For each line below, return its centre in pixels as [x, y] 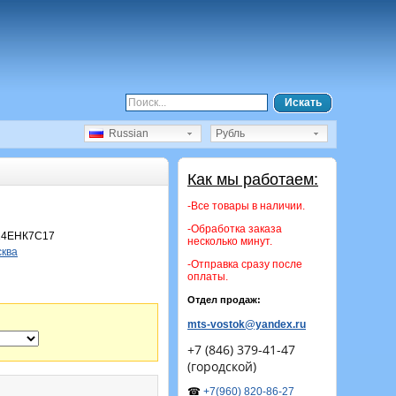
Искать [303, 103]
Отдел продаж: [224, 300]
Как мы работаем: [253, 179]
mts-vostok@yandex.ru [247, 324]
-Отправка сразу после [245, 264]
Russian [126, 133]
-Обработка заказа [235, 229]
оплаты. [208, 277]
